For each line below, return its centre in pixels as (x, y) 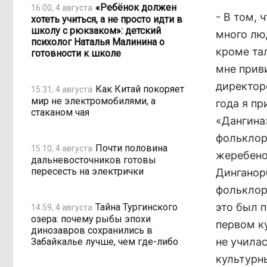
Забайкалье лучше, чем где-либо (105, 242)
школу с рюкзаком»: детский (96, 31)
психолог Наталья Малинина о (98, 42)
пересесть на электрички (87, 171)
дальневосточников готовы (94, 160)
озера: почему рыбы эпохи (91, 219)
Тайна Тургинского (136, 207)
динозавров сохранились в (92, 230)
